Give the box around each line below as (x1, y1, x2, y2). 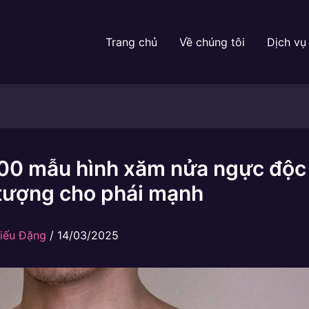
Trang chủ (106, 35, 157, 49)
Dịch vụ (267, 35, 306, 49)
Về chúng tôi (179, 35, 245, 49)
